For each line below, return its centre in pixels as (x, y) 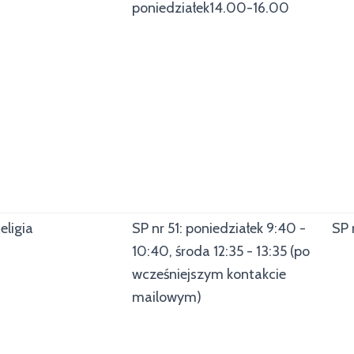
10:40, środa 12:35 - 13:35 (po (221, 251)
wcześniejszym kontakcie (209, 274)
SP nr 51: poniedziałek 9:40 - (219, 228)
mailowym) (167, 297)
